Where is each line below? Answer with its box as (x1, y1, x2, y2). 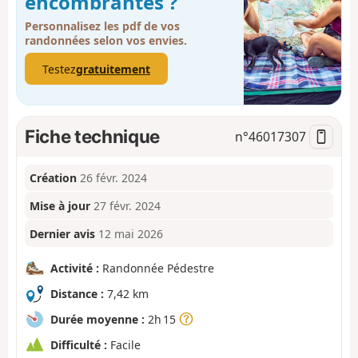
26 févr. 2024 (80, 170, 148, 186)
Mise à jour (30, 197, 91, 213)
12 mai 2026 (98, 225, 164, 241)
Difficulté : (50, 336, 107, 352)
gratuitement (76, 61, 150, 77)
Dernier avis (30, 225, 96, 241)
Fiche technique (25, 125, 160, 147)
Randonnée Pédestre (99, 260, 214, 276)
